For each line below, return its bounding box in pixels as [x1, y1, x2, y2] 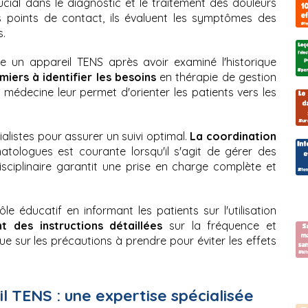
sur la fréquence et [162, 219, 277, 233]
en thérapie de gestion [155, 70, 277, 85]
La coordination [190, 129, 277, 144]
